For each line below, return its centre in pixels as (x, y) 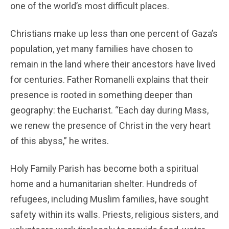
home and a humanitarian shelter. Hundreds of (104, 184)
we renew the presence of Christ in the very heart (110, 125)
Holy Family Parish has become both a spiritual (104, 168)
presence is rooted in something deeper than (101, 95)
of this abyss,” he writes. (60, 141)
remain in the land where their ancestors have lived (113, 64)
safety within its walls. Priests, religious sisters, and (114, 214)
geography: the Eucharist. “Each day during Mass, (109, 110)
